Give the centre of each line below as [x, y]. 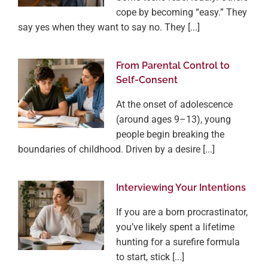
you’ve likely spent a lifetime [175, 227]
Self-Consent [147, 80]
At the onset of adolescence [174, 105]
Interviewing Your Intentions [181, 188]
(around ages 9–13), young [173, 120]
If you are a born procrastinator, [182, 212]
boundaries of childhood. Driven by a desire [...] [116, 150]
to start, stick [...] [150, 257]
